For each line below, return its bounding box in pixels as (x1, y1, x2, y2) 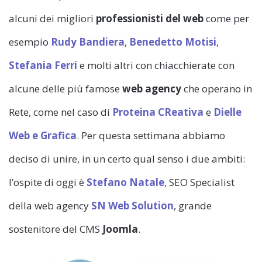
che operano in (181, 82, 252, 96)
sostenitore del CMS (9, 222, 102, 236)
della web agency (9, 199, 91, 213)
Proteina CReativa (112, 105, 204, 119)
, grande (174, 199, 212, 213)
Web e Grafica (9, 129, 77, 143)
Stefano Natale (87, 175, 164, 189)
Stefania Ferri (9, 58, 77, 73)
